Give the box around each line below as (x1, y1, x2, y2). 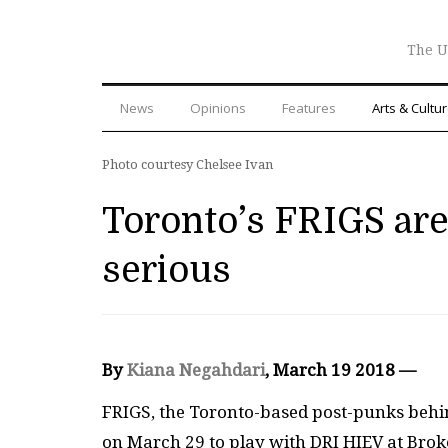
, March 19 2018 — (265, 359, 416, 380)
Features (282, 98, 336, 117)
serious (102, 249, 231, 291)
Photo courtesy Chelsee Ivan (102, 156, 273, 172)
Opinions (190, 98, 246, 117)
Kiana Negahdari (127, 359, 265, 380)
